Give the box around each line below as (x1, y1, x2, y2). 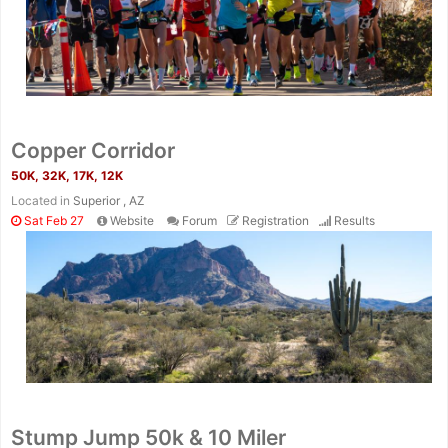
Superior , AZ (73, 192, 145, 208)
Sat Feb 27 (21, 212, 84, 228)
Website (110, 212, 154, 228)
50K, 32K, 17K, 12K (11, 167, 123, 183)
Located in (11, 192, 73, 208)
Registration (242, 212, 309, 228)
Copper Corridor (11, 137, 175, 163)
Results (334, 212, 375, 228)
